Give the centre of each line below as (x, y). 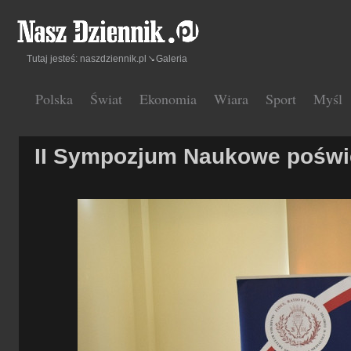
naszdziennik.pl (113, 59)
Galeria (172, 59)
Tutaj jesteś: (53, 59)
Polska (54, 99)
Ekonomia (168, 99)
